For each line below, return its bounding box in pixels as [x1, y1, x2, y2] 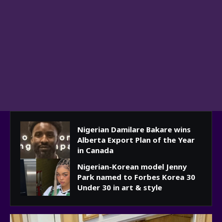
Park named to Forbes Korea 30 [77, 172, 195, 182]
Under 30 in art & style [77, 182, 162, 193]
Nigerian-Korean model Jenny [77, 162, 187, 172]
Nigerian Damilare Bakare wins [77, 124, 191, 135]
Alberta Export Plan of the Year [77, 135, 195, 145]
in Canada [77, 145, 113, 156]
